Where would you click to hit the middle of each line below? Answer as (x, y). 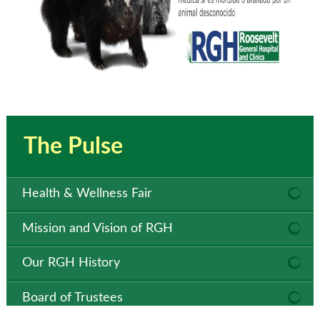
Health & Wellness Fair (87, 194)
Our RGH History (71, 263)
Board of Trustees (73, 297)
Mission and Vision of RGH (98, 228)
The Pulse (73, 147)
